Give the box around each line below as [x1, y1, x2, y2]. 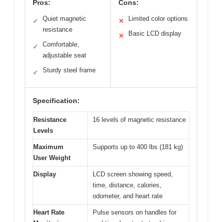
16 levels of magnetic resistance [93, 115, 186, 123]
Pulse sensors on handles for [93, 208, 176, 216]
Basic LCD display [128, 29, 181, 37]
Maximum [33, 143, 63, 151]
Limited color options [128, 14, 188, 22]
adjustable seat [43, 51, 86, 59]
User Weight [33, 154, 70, 162]
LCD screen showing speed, [93, 170, 173, 178]
